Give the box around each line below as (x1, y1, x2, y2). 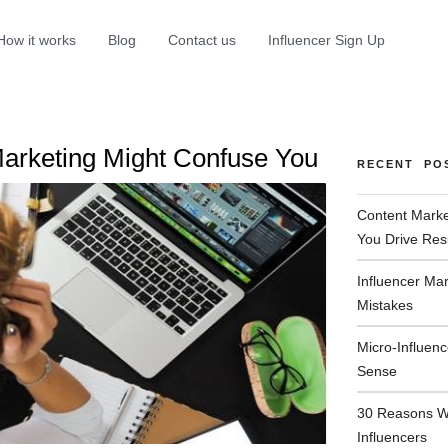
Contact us (168, 31, 236, 48)
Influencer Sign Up (268, 31, 385, 48)
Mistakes (357, 296, 414, 313)
